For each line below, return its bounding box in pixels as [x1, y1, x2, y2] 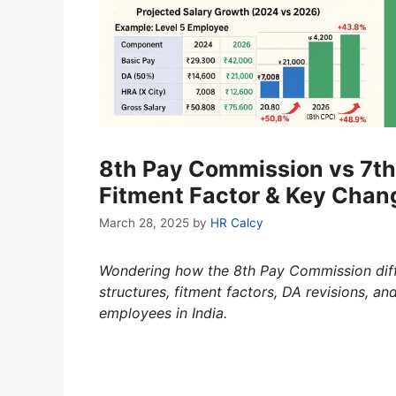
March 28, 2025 [99, 216, 189, 231]
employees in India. [99, 304, 227, 323]
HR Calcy [210, 216, 263, 231]
